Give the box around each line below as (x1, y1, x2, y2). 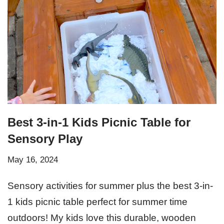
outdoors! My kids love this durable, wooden (7, 212, 196, 223)
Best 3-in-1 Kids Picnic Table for (7, 115, 190, 129)
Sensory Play (7, 131, 82, 145)
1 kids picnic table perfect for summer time (7, 196, 187, 207)
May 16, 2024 (7, 154, 58, 164)
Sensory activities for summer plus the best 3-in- (7, 180, 213, 191)
